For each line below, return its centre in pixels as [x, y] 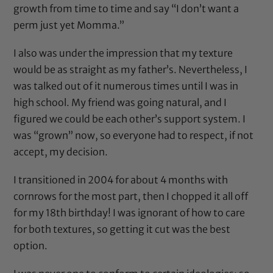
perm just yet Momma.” [69, 25]
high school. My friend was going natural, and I [120, 102]
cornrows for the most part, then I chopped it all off [131, 196]
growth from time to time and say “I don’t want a [126, 8]
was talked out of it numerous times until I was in [126, 86]
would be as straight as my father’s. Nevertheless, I [131, 69]
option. [31, 245]
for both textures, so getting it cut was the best [122, 229]
